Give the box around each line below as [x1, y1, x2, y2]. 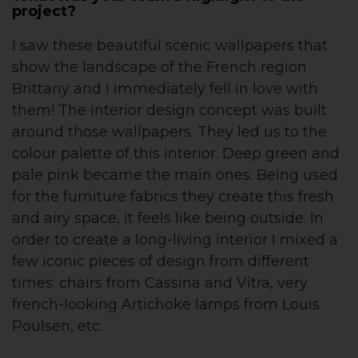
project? [12, 2, 76, 21]
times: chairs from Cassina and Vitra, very [12, 274, 308, 292]
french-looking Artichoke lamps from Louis [12, 296, 320, 314]
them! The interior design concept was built [12, 101, 327, 120]
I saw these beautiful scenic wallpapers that [12, 37, 328, 55]
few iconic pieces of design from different [12, 253, 309, 271]
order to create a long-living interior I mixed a [12, 231, 338, 249]
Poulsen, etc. [12, 317, 102, 336]
